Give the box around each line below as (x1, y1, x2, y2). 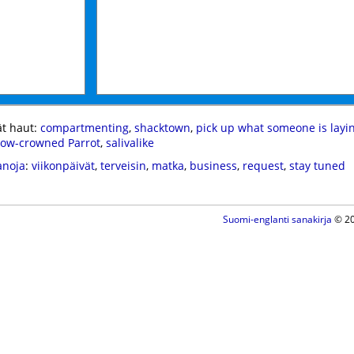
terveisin (100, 158, 146, 173)
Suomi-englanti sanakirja (222, 213, 332, 226)
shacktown (134, 120, 190, 135)
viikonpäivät (31, 158, 95, 173)
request (242, 158, 284, 173)
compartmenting (40, 120, 129, 135)
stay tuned (288, 158, 345, 173)
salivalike (105, 135, 154, 150)
